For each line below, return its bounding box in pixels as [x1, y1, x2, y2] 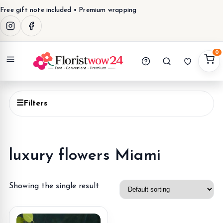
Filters [23, 100, 47, 108]
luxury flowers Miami [9, 148, 161, 164]
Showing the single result [9, 182, 99, 190]
